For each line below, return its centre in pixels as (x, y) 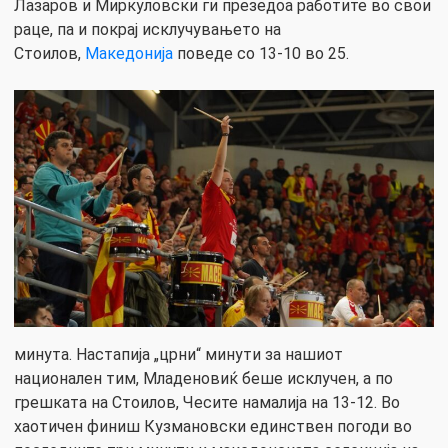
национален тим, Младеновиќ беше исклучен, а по (203, 378)
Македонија (129, 54)
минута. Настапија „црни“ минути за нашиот (178, 354)
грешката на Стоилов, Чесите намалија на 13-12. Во (207, 402)
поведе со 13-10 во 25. (261, 54)
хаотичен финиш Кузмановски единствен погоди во (213, 426)
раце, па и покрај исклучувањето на (147, 30)
